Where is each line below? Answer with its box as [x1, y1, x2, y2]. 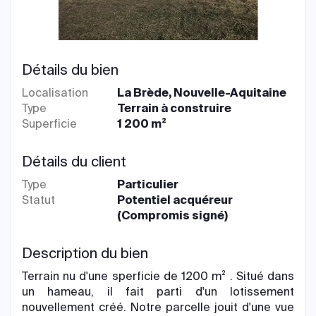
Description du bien [22, 244, 148, 262]
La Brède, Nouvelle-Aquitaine [117, 85, 287, 100]
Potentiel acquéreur [117, 193, 233, 207]
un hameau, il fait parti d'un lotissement [22, 284, 294, 299]
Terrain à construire [117, 101, 232, 116]
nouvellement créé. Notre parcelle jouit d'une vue [22, 300, 294, 315]
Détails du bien [22, 61, 119, 79]
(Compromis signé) [117, 208, 229, 223]
